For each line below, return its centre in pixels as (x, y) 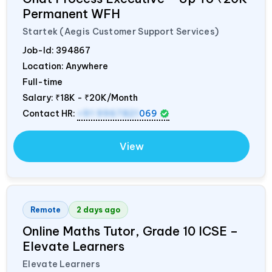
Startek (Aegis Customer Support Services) (121, 31)
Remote (46, 209)
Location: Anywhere (65, 66)
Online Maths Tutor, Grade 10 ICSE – (130, 231)
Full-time (42, 82)
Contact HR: (50, 113)
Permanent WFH (71, 13)
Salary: (39, 97)
